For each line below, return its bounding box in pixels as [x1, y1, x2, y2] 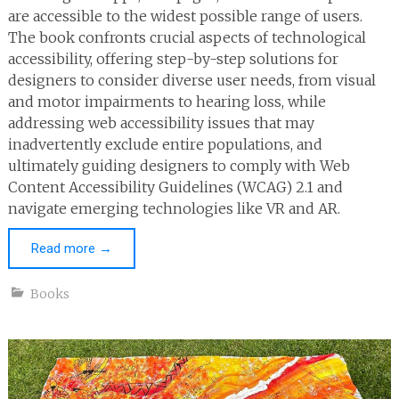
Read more [30, 240, 99, 257]
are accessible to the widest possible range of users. [7, 7, 362, 26]
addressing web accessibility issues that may [7, 114, 314, 133]
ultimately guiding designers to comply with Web [7, 157, 350, 175]
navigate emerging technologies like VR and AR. [7, 199, 340, 218]
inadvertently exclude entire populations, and [7, 135, 322, 154]
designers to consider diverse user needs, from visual [7, 71, 376, 90]
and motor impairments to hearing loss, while [7, 93, 326, 111]
